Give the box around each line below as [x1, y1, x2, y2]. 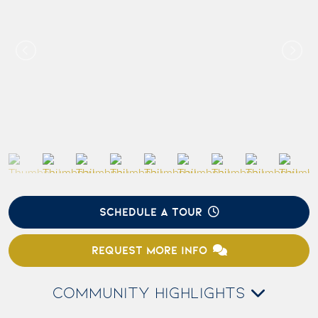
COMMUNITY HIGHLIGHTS [52, 285, 251, 302]
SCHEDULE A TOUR [99, 205, 202, 219]
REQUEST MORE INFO [91, 243, 207, 258]
